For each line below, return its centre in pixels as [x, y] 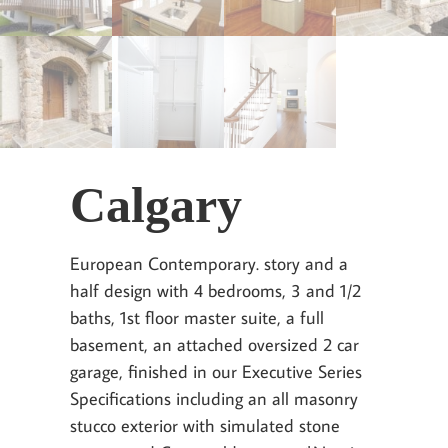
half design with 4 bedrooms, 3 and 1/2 [215, 290]
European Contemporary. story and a [209, 263]
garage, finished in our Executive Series [216, 371]
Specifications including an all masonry [214, 398]
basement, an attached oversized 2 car [214, 344]
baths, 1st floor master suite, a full [197, 317]
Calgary [156, 204]
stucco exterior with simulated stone [205, 425]
